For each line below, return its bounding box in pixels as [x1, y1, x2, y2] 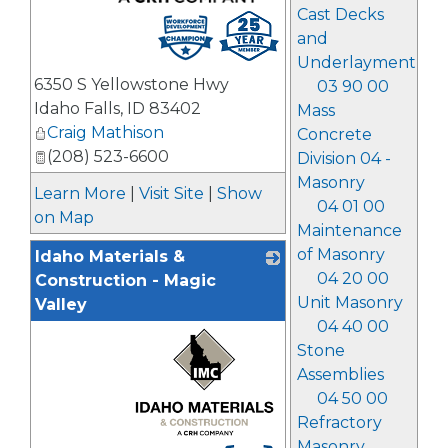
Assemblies [296, 365, 384, 384]
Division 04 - [296, 149, 391, 168]
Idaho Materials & [35, 247, 185, 266]
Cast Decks [296, 5, 384, 24]
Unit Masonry [296, 293, 403, 312]
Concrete [296, 125, 372, 144]
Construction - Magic [35, 271, 216, 290]
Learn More [34, 184, 126, 203]
